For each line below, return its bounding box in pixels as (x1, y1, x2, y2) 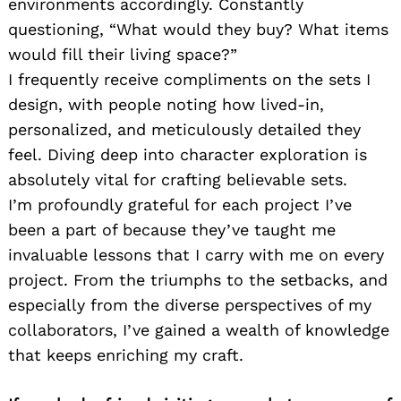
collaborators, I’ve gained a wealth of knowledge (8, 320, 389, 340)
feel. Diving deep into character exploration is (8, 145, 367, 165)
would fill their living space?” (8, 45, 237, 64)
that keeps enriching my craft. (8, 346, 243, 365)
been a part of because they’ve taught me (8, 220, 336, 240)
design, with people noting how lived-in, (8, 95, 324, 115)
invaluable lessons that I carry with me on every (8, 245, 384, 265)
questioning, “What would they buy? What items (8, 20, 388, 39)
